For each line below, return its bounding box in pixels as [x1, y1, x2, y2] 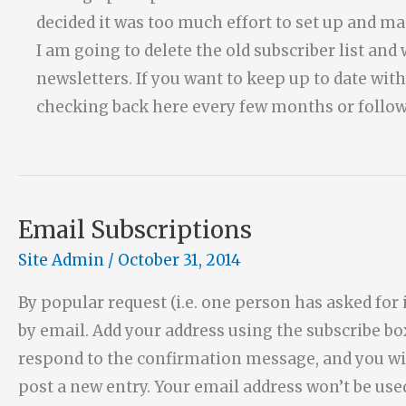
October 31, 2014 [118, 250, 241, 271]
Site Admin [18, 250, 104, 271]
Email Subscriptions [18, 214, 252, 245]
